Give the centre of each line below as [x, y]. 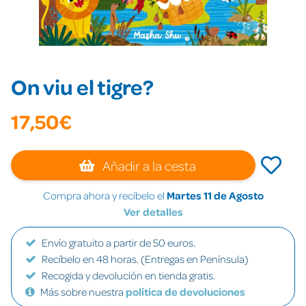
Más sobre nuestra [83, 292]
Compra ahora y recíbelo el [105, 195]
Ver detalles [153, 212]
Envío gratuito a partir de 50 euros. [119, 242]
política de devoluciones [185, 292]
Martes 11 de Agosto [215, 195]
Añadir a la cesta [148, 165]
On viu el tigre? [82, 86]
